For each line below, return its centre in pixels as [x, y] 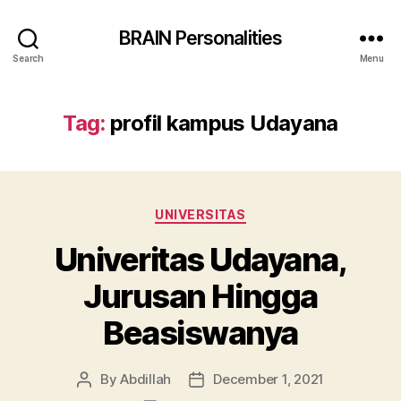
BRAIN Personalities [200, 38]
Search [28, 58]
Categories [239, 211]
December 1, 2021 [269, 379]
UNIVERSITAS [200, 214]
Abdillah [146, 379]
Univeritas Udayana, [200, 259]
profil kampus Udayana [224, 123]
